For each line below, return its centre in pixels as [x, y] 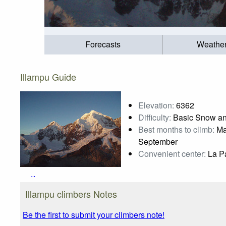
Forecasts [103, 44]
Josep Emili [86, 187]
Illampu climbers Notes [71, 193]
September [158, 141]
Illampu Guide [48, 76]
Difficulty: [155, 117]
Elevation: [156, 105]
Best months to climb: [176, 129]
